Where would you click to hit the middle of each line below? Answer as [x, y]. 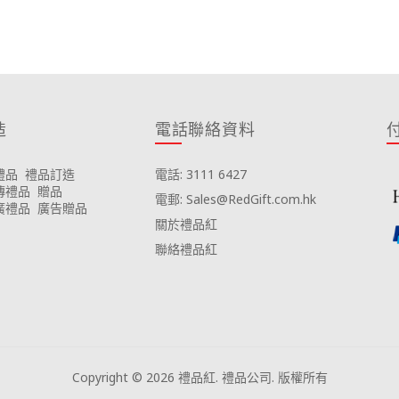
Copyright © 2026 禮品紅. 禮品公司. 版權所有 [199, 377]
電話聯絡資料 [205, 129]
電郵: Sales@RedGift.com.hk [235, 199]
